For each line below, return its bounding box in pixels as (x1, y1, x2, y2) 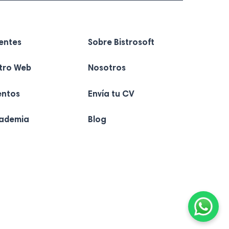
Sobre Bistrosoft (87, 38, 154, 48)
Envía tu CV (87, 90, 134, 99)
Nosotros (87, 64, 126, 73)
